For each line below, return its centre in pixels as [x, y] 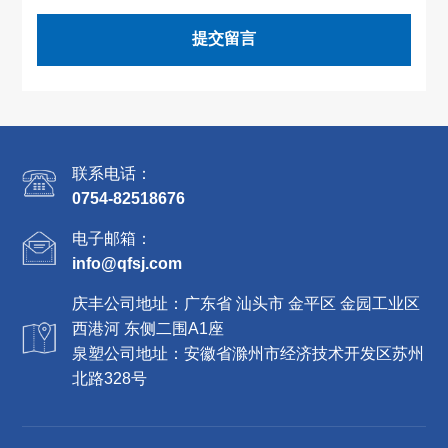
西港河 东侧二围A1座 [148, 328]
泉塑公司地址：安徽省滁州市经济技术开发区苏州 [248, 353]
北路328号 [110, 378]
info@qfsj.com [127, 263]
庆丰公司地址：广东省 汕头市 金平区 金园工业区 [246, 303]
